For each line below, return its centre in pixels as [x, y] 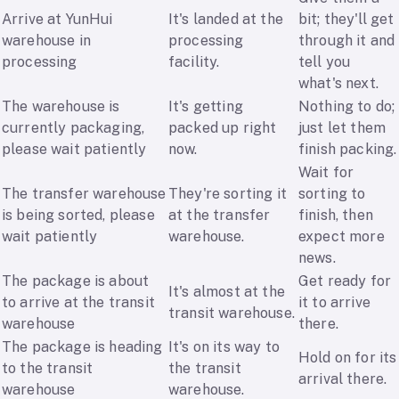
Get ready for [345, 281]
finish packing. [348, 150]
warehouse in [46, 41]
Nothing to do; [347, 107]
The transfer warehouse [84, 194]
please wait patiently [74, 150]
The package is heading [82, 347]
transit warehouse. [232, 313]
